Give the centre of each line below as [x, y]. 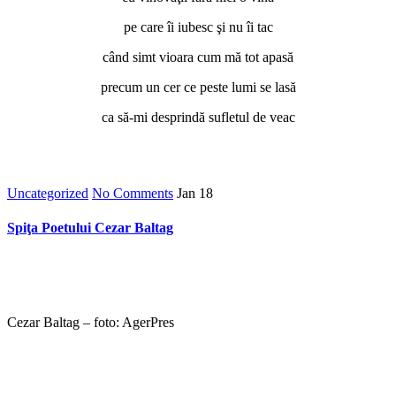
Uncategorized [48, 193]
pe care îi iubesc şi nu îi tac [198, 27]
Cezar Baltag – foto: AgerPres [91, 323]
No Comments [133, 193]
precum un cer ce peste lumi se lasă [198, 87]
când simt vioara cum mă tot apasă [198, 57]
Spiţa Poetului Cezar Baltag [90, 227]
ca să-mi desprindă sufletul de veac [198, 117]
